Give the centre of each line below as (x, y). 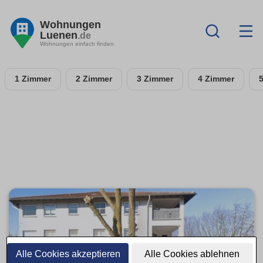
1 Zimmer (33, 79)
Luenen (59, 35)
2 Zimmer (94, 79)
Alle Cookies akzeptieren (68, 254)
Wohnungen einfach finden (77, 43)
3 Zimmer (155, 79)
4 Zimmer (216, 79)
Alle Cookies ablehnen (192, 254)
